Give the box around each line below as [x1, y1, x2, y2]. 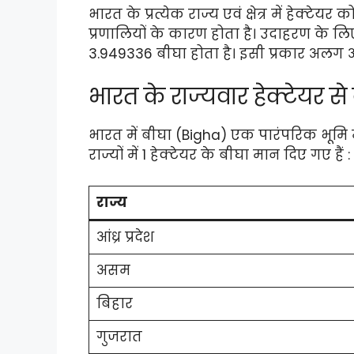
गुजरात [96, 326, 142, 346]
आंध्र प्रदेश [96, 227, 154, 247]
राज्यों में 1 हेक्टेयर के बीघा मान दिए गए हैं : [88, 145, 350, 165]
